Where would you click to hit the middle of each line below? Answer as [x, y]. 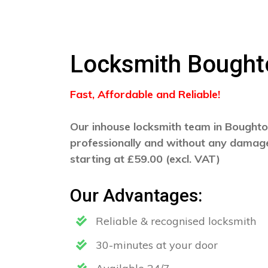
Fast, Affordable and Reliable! [145, 94]
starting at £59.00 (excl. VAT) [145, 159]
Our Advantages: [136, 195]
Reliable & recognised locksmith [174, 221]
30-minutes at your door [155, 245]
